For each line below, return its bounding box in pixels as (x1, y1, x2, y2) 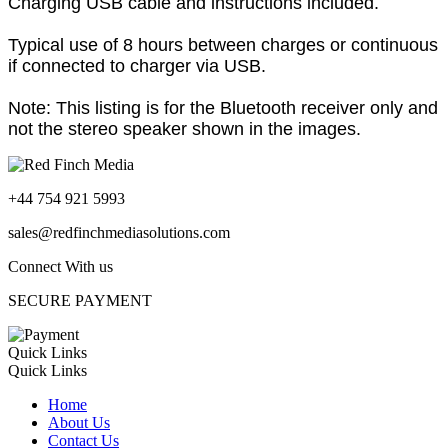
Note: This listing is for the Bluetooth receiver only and (8, 97, 438, 118)
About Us (48, 413, 110, 431)
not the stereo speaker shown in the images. (8, 118, 361, 139)
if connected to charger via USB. (8, 55, 271, 76)
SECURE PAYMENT (8, 291, 152, 309)
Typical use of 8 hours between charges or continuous (8, 34, 438, 55)
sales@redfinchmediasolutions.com (8, 223, 230, 241)
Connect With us (8, 257, 113, 275)
